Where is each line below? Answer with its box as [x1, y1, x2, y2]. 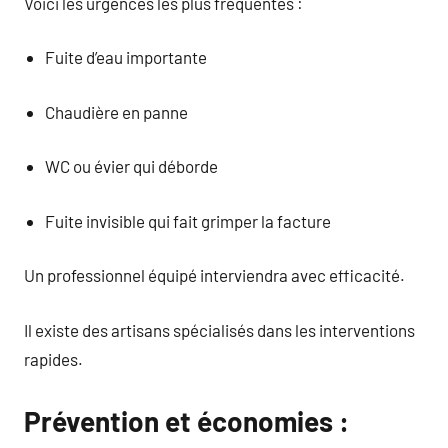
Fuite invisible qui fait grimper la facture [45, 210, 332, 231]
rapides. [24, 348, 83, 369]
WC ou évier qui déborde [45, 156, 219, 176]
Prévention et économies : [24, 403, 349, 438]
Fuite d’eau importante [45, 47, 208, 67]
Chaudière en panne [45, 101, 189, 122]
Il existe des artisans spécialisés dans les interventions [24, 319, 415, 340]
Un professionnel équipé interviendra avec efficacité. [24, 265, 405, 285]
